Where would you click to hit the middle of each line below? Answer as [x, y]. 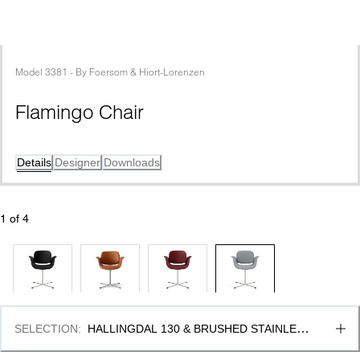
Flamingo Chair [80, 112]
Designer [78, 162]
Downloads [132, 162]
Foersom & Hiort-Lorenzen [147, 72]
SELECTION [46, 329]
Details [34, 162]
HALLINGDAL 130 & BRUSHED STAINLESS [199, 329]
